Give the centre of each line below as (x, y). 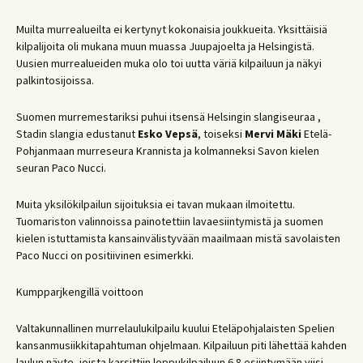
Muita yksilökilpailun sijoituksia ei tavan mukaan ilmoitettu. (156, 204)
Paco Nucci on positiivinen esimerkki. (105, 255)
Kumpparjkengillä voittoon (80, 292)
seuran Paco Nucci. (61, 168)
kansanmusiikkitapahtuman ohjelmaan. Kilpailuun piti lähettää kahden (181, 345)
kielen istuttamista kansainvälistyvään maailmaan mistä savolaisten (178, 238)
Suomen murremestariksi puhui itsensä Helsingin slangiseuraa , (169, 117)
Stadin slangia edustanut (77, 134)
